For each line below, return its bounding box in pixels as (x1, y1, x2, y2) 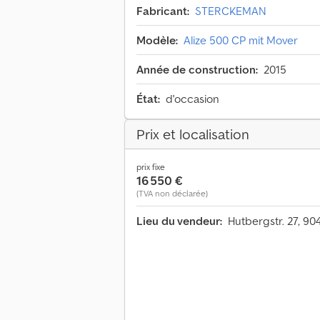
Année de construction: (136, 62, 258, 77)
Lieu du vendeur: (136, 214, 222, 229)
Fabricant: (136, 4, 189, 19)
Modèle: (136, 33, 178, 48)
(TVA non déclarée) (136, 188, 208, 199)
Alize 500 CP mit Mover (184, 33, 298, 48)
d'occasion (166, 91, 219, 106)
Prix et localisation (136, 125, 249, 144)
